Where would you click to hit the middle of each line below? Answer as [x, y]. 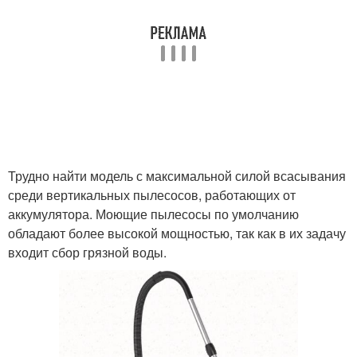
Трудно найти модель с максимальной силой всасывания [177, 176]
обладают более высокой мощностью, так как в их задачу [177, 233]
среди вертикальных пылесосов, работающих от [152, 195]
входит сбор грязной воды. [87, 252]
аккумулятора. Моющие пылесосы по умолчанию [153, 214]
